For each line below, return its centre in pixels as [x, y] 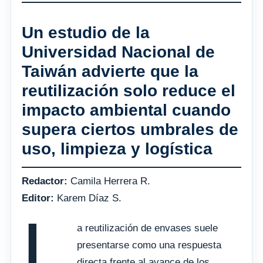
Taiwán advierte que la [110, 71]
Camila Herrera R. [109, 181]
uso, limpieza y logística [117, 149]
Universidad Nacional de [118, 52]
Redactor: [45, 181]
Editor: [38, 198]
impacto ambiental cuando [126, 110]
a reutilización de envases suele [148, 228]
